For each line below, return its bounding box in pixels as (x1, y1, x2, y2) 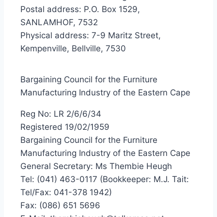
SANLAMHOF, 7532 (20, 17, 98, 27)
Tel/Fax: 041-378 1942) (20, 187, 112, 197)
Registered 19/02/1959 (20, 122, 109, 132)
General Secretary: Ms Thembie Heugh (20, 161, 172, 171)
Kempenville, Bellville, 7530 (20, 44, 126, 53)
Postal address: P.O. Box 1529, (20, 4, 140, 14)
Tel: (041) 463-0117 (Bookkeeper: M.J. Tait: (20, 174, 189, 184)
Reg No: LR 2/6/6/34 (20, 109, 101, 119)
